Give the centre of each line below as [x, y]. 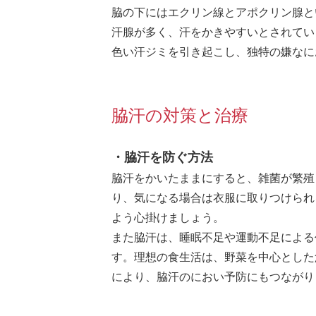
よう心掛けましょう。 [168, 218]
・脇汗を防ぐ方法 [162, 157]
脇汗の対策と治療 [180, 115]
